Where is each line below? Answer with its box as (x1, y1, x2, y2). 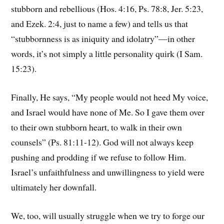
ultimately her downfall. (11, 181, 97, 193)
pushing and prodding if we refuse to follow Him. (11, 151, 189, 163)
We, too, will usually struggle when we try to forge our (11, 209, 205, 221)
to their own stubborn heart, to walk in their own (11, 121, 182, 133)
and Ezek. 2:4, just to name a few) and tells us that (11, 17, 188, 30)
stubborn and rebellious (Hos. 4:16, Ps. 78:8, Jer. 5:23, (11, 2, 203, 15)
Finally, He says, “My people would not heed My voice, (11, 91, 208, 103)
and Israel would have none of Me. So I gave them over (11, 106, 205, 118)
